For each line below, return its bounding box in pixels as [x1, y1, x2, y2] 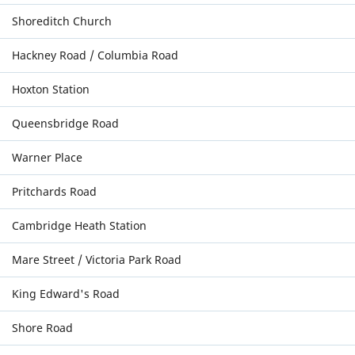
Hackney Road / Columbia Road [12, 48, 178, 63]
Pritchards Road [12, 184, 97, 199]
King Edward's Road [12, 286, 120, 301]
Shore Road [12, 320, 73, 335]
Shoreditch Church [12, 13, 112, 29]
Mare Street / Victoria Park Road [12, 252, 181, 267]
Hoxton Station [12, 82, 90, 97]
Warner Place [12, 150, 82, 165]
